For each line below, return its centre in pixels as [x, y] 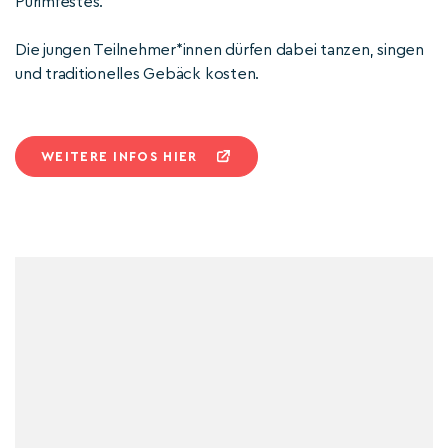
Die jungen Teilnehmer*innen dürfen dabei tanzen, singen [219, 50]
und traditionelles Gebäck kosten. [137, 74]
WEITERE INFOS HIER [119, 156]
